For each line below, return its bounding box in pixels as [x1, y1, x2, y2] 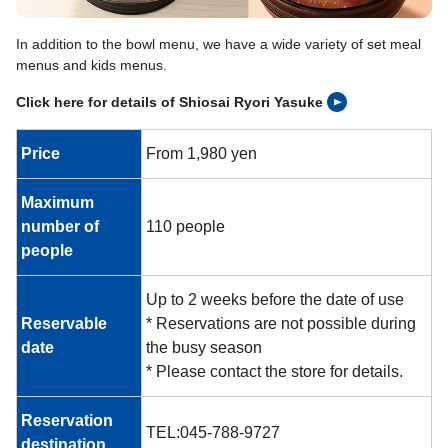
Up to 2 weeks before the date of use [146, 290, 404, 308]
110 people [146, 217, 225, 235]
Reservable [21, 314, 107, 332]
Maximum [21, 193, 94, 211]
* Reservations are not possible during [146, 314, 416, 332]
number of [21, 217, 99, 235]
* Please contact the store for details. [146, 362, 403, 380]
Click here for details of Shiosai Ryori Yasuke [16, 93, 323, 110]
